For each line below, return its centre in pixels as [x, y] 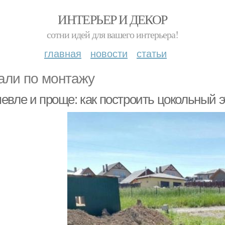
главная [63, 53]
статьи [152, 53]
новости [109, 53]
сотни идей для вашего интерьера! [113, 34]
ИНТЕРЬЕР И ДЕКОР [113, 19]
